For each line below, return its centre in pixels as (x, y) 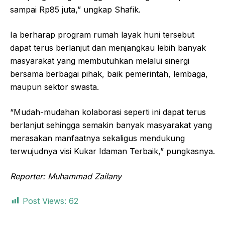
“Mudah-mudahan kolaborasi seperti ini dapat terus (108, 112)
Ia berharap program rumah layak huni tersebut (102, 34)
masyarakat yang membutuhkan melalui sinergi (100, 61)
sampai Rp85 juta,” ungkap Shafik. (75, 9)
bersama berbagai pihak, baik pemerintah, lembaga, (109, 74)
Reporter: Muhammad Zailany (66, 176)
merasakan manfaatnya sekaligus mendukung (97, 138)
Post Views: (44, 201)
